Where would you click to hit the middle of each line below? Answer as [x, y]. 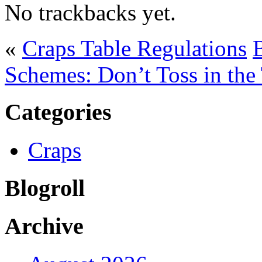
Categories [58, 112]
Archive [44, 226]
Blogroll [45, 188]
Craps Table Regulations [135, 48]
